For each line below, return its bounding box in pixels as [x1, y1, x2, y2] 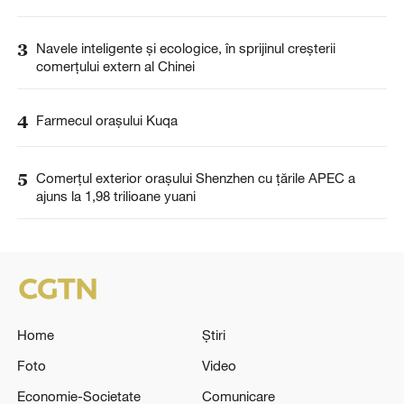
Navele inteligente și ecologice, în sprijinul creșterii [35, 39, 335, 56]
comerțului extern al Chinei [35, 57, 195, 74]
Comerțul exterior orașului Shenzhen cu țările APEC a [35, 170, 355, 187]
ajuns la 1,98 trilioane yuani [35, 188, 196, 205]
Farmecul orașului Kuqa [35, 111, 178, 128]
